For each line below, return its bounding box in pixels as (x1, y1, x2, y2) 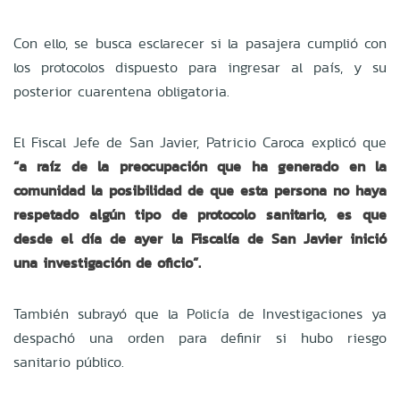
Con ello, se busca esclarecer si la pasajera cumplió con (13, 32, 387, 54)
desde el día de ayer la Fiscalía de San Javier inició (13, 228, 387, 249)
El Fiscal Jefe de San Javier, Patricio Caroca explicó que (13, 131, 387, 153)
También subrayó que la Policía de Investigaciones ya (13, 303, 387, 324)
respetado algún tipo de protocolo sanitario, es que (13, 204, 387, 225)
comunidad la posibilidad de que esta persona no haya (13, 179, 387, 201)
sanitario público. (13, 351, 129, 372)
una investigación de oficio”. (13, 252, 201, 273)
